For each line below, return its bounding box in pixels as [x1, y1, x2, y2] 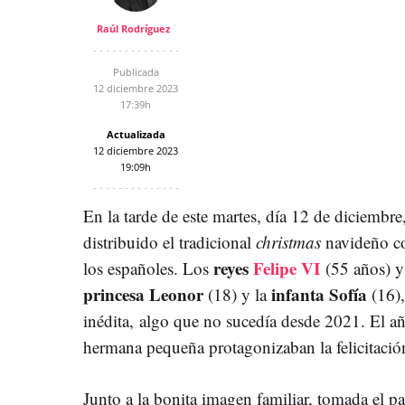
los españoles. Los [83, 256, 213, 279]
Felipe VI [253, 255, 320, 280]
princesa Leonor [83, 281, 203, 306]
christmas [256, 230, 321, 253]
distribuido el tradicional [83, 230, 256, 253]
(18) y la [203, 282, 271, 306]
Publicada [112, 64, 159, 79]
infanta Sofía [271, 281, 367, 306]
